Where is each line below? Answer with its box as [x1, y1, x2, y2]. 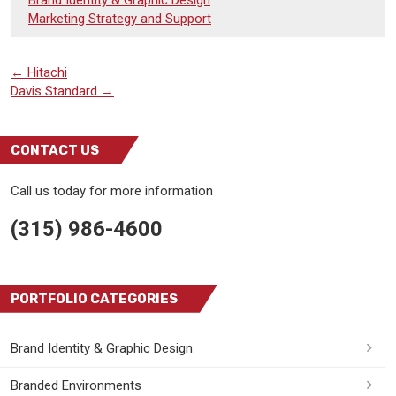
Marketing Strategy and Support [28, 10, 211, 27]
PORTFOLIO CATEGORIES [11, 290, 178, 307]
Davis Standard [11, 82, 101, 99]
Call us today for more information [11, 182, 213, 199]
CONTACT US [11, 141, 99, 158]
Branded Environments [11, 377, 141, 393]
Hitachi [24, 64, 67, 80]
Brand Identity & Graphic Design [11, 339, 193, 356]
